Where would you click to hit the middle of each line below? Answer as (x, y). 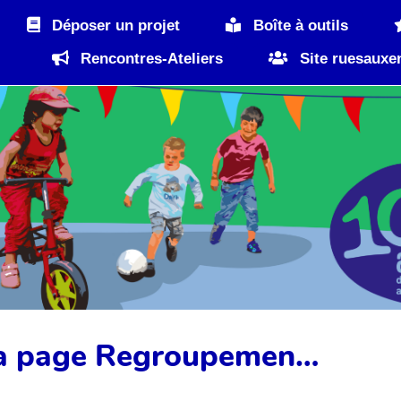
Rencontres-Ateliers (150, 59)
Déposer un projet (114, 26)
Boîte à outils (298, 26)
